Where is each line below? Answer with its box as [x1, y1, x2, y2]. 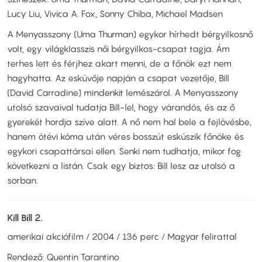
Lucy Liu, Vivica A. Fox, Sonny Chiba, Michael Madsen [7, 8, 223, 19]
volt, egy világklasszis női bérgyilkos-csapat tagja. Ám [7, 43, 230, 54]
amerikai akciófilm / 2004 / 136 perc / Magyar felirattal [7, 230, 237, 242]
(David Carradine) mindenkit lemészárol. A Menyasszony [7, 87, 239, 98]
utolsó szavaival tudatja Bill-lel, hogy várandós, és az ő [7, 102, 235, 113]
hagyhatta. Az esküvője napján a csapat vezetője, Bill [7, 73, 229, 84]
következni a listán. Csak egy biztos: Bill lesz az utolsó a [7, 160, 235, 171]
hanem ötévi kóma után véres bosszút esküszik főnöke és [7, 131, 244, 142]
